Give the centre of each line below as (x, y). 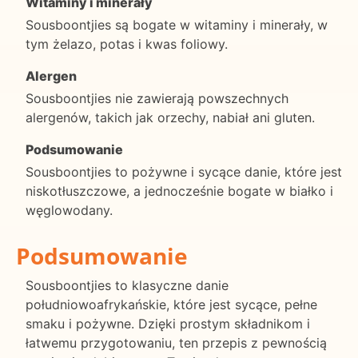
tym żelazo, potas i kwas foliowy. (127, 44)
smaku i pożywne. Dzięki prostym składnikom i (168, 323)
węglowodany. (69, 211)
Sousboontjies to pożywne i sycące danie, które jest (184, 172)
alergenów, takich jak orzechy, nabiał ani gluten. (170, 118)
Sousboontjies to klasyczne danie (127, 285)
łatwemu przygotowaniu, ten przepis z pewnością (176, 342)
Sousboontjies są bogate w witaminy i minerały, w (177, 25)
